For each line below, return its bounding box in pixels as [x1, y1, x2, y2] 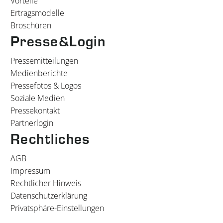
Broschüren [10, 19, 51, 31]
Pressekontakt [10, 105, 60, 116]
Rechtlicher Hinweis [10, 177, 81, 189]
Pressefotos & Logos [10, 80, 81, 91]
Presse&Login [10, 31, 106, 50]
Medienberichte [10, 67, 68, 79]
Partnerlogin [10, 117, 53, 128]
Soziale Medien [10, 92, 65, 104]
